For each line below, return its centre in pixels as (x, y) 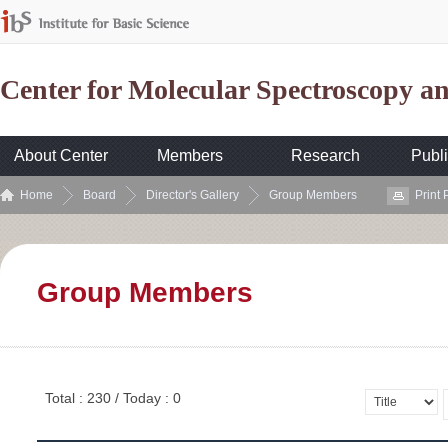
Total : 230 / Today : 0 (113, 398)
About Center (61, 155)
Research (325, 155)
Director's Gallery (192, 195)
